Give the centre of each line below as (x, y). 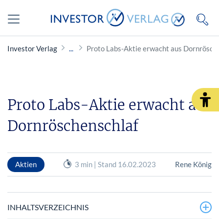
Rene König (193, 164)
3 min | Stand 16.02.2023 (115, 164)
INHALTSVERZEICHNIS (48, 207)
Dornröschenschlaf (73, 126)
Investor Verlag (32, 48)
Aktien (26, 164)
